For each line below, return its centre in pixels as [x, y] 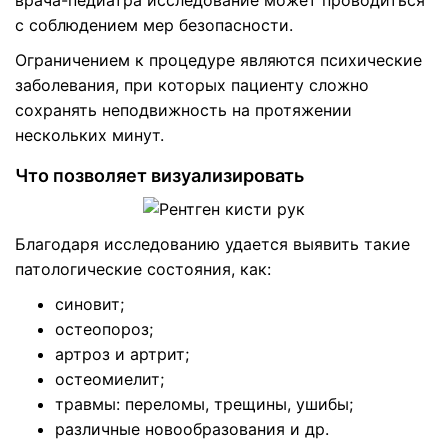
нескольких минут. [89, 134]
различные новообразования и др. [192, 428]
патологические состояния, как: [143, 268]
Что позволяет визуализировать [159, 175]
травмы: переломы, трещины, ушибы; [204, 403]
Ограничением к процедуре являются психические [218, 59]
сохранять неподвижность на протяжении [183, 109]
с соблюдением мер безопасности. [154, 24]
